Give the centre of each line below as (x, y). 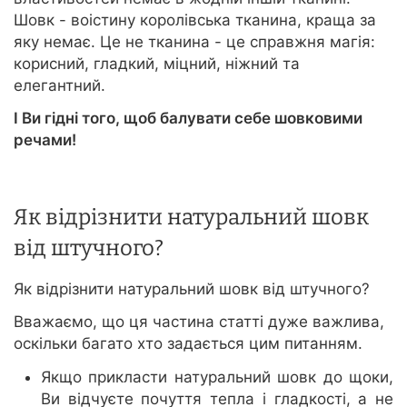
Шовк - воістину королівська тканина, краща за (195, 20)
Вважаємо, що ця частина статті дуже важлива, (199, 322)
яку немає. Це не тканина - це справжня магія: (194, 42)
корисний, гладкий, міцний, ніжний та (157, 64)
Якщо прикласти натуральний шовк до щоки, (217, 377)
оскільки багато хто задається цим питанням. (188, 344)
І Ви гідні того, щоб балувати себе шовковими (188, 119)
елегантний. (60, 86)
